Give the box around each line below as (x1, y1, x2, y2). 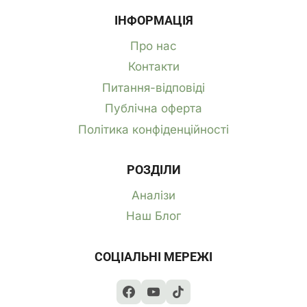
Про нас (130, 39, 177, 53)
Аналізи (132, 188, 175, 202)
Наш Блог (126, 209, 181, 223)
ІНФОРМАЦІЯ (114, 13, 193, 28)
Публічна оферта (105, 101, 202, 116)
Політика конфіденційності (78, 122, 229, 136)
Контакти (127, 60, 180, 74)
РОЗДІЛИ (126, 162, 181, 177)
